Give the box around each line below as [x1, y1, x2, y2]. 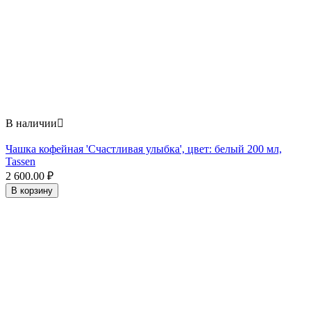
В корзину [11, 185, 53, 196]
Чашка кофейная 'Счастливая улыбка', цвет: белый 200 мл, [6, 143, 282, 155]
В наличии [6, 117, 57, 130]
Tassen [6, 155, 35, 168]
